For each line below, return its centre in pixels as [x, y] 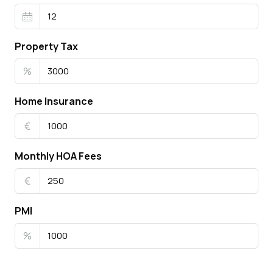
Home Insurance [54, 101]
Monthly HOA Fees [58, 156]
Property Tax [46, 46]
